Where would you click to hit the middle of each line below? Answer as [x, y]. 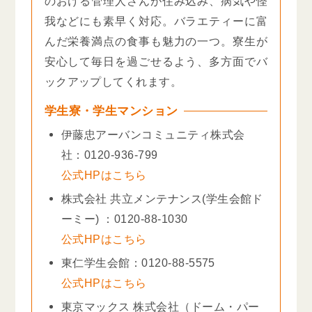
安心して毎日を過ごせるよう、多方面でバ [156, 61]
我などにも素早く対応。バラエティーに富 [156, 21]
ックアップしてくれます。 [113, 81]
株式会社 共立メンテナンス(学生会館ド [162, 198]
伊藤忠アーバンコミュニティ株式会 [153, 134]
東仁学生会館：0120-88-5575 [144, 262]
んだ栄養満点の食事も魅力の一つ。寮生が [156, 41]
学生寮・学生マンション [111, 111]
